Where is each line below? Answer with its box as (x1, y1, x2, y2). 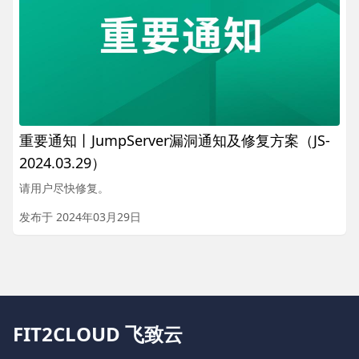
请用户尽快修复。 (19, 180, 109, 196)
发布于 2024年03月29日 (19, 209, 141, 225)
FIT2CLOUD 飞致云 (13, 321, 183, 348)
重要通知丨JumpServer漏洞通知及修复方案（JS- (19, 131, 330, 151)
